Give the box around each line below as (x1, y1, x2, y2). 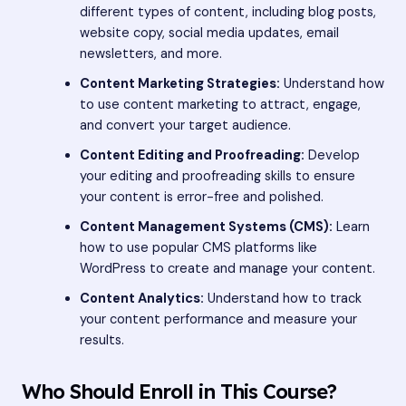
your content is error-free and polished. (79, 188, 324, 206)
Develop (304, 146, 360, 164)
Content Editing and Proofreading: (79, 146, 304, 164)
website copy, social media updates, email (79, 24, 339, 42)
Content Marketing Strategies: (79, 74, 280, 92)
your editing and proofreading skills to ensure (79, 167, 355, 185)
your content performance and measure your (79, 310, 357, 328)
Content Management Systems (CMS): (79, 217, 333, 236)
